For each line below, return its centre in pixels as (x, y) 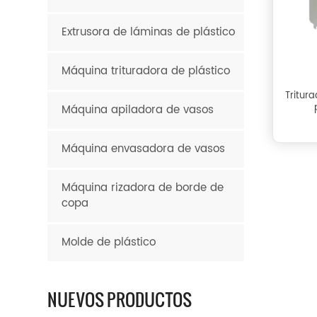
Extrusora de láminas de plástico (149, 32)
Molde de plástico (109, 242)
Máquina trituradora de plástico (146, 71)
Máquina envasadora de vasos (144, 149)
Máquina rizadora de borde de (143, 188)
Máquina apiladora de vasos (138, 110)
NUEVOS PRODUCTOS (120, 299)
